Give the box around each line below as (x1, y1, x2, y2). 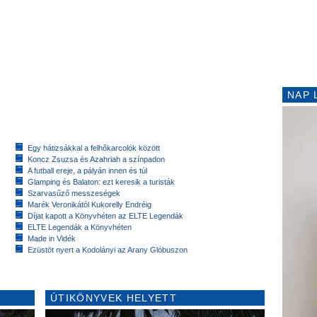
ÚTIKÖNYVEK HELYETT (50, 292, 177, 304)
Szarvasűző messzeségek (28, 188, 120, 197)
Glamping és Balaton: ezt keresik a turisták (28, 177, 175, 186)
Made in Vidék (28, 234, 76, 243)
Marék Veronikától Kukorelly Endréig (28, 200, 151, 209)
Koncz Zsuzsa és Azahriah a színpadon (28, 154, 165, 163)
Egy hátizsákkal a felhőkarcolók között (28, 143, 160, 152)
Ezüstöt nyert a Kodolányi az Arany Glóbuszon (28, 245, 188, 254)
